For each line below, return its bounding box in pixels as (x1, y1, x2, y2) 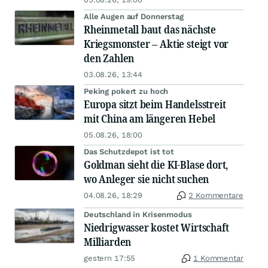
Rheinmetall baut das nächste (84, 22, 216, 37)
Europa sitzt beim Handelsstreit (84, 97, 226, 112)
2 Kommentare (188, 191, 243, 200)
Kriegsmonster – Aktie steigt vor (84, 36, 229, 51)
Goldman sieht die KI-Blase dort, (84, 157, 229, 172)
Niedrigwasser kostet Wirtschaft (84, 220, 229, 235)
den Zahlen (84, 51, 135, 66)
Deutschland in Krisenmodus (84, 210, 192, 220)
